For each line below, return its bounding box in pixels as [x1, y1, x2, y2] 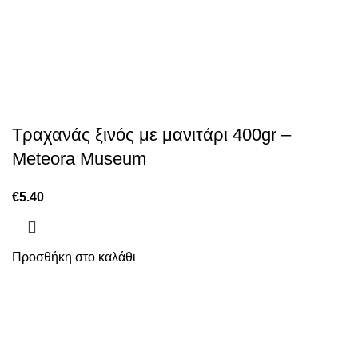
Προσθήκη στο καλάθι [12, 250, 136, 264]
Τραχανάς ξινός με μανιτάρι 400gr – [12, 125, 291, 145]
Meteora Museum [12, 149, 146, 169]
